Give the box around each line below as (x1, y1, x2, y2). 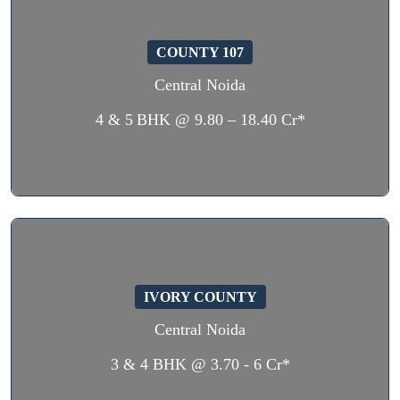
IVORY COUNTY (143, 289, 257, 304)
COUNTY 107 (156, 45, 244, 60)
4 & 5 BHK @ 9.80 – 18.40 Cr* (95, 111, 305, 129)
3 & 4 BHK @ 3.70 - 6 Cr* (110, 355, 290, 373)
